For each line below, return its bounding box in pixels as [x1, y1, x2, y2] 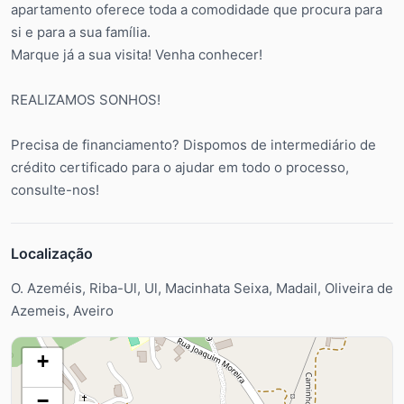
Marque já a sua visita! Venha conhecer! [11, 46, 262, 64]
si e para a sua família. [11, 23, 151, 41]
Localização [11, 244, 93, 263]
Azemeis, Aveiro [11, 302, 114, 320]
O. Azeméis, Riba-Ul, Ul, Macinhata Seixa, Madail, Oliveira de [11, 280, 393, 298]
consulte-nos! [11, 181, 99, 199]
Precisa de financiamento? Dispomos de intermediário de [11, 136, 376, 154]
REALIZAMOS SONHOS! [11, 91, 161, 109]
